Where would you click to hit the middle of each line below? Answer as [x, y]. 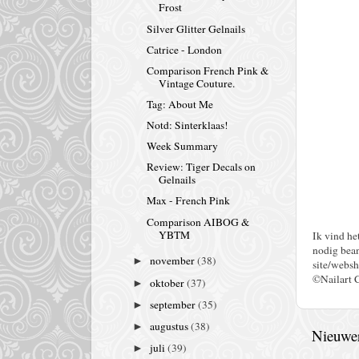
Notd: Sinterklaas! [187, 125]
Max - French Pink [188, 201]
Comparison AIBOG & [198, 222]
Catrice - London [184, 49]
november [174, 261]
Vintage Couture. [196, 83]
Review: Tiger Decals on [201, 167]
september [174, 304]
